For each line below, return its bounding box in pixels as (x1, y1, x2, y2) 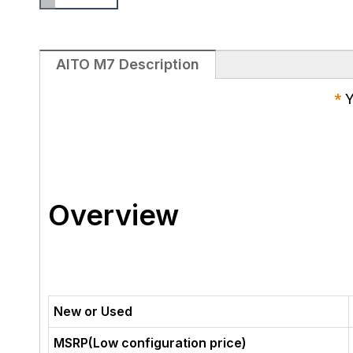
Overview (48, 197, 179, 232)
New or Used (54, 303, 133, 319)
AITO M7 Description (56, 56, 199, 72)
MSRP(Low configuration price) (54, 335, 247, 351)
